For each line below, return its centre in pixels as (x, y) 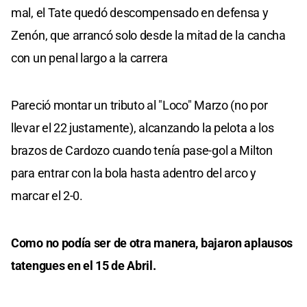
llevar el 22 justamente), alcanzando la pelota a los (143, 128)
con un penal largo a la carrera (89, 58)
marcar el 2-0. (47, 196)
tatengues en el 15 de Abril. (84, 266)
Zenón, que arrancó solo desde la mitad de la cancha (148, 36)
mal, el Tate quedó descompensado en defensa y (140, 13)
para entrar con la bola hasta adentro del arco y (134, 173)
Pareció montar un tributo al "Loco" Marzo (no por (139, 106)
